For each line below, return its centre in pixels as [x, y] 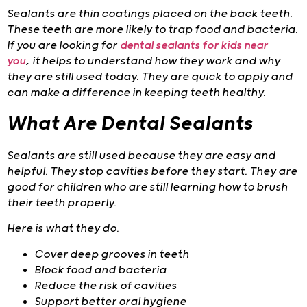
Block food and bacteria [100, 270]
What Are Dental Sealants [130, 124]
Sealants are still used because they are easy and [141, 156]
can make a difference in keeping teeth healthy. [136, 93]
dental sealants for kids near [194, 46]
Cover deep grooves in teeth [112, 254]
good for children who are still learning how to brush [147, 187]
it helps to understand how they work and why [155, 62]
